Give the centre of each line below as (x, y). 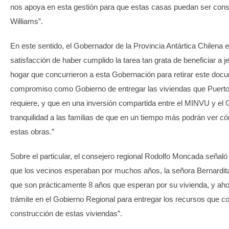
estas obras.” (32, 132)
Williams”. (27, 21)
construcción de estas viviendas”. (66, 214)
